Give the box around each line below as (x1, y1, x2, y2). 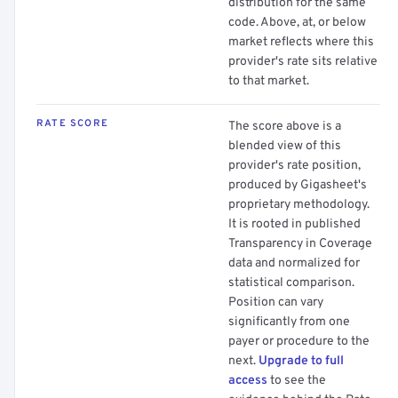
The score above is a (228, 119, 341, 134)
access (228, 373, 267, 388)
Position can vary (228, 295, 323, 310)
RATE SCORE (36, 117, 108, 130)
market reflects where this (228, 35, 374, 50)
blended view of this (228, 139, 341, 154)
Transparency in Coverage (228, 236, 372, 251)
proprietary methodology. (228, 197, 370, 212)
